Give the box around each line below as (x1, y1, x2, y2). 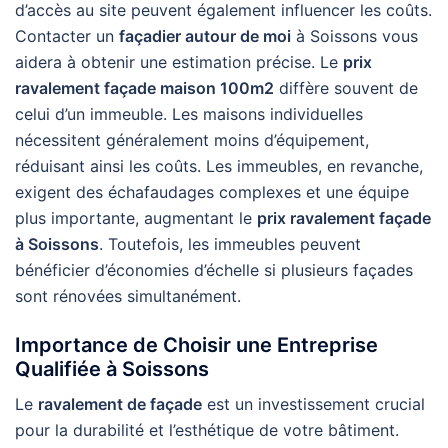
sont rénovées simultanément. (15, 286, 241, 306)
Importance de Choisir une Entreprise (15, 333, 378, 357)
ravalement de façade (38, 394, 202, 414)
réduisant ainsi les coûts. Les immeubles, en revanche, (15, 156, 423, 176)
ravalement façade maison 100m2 (15, 78, 274, 98)
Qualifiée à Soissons (15, 357, 209, 381)
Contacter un (15, 26, 119, 46)
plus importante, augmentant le (15, 208, 257, 228)
